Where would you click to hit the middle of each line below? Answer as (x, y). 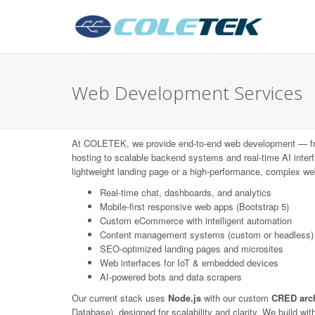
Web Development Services (187, 93)
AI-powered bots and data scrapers (171, 277)
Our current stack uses (120, 298)
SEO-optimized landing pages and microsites (192, 249)
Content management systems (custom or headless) (207, 234)
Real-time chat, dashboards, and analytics (186, 192)
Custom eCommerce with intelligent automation (196, 220)
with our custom (236, 298)
